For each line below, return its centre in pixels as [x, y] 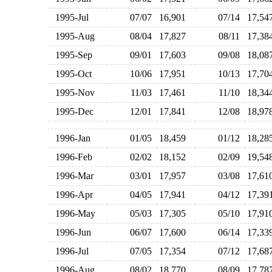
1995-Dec [72, 111]
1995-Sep [71, 55]
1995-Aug [72, 36]
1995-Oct [71, 74]
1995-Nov [72, 93]
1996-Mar [72, 176]
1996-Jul [69, 251]
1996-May [73, 213]
